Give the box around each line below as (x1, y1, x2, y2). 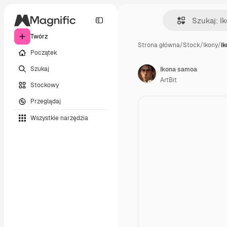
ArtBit (160, 76, 177, 84)
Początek (30, 48, 57, 57)
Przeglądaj (30, 97, 61, 105)
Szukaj (30, 64, 49, 73)
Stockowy (30, 81, 59, 89)
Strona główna (138, 41, 180, 49)
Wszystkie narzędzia (30, 113, 88, 122)
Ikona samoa (160, 65, 197, 73)
